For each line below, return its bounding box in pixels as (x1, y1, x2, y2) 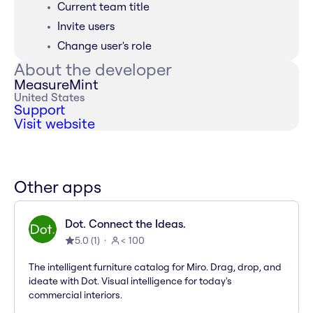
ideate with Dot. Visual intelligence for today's (29, 275, 232, 288)
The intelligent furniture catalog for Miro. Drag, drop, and (29, 261, 282, 274)
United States (14, 90, 85, 105)
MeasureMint (14, 75, 99, 94)
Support (14, 101, 65, 119)
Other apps (14, 176, 101, 198)
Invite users (57, 19, 115, 34)
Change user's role (57, 38, 152, 53)
